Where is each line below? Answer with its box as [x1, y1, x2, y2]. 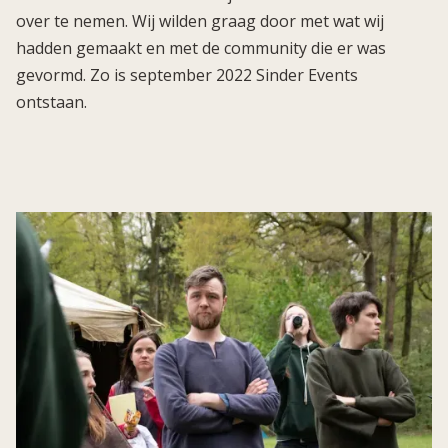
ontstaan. [16, 91, 87, 114]
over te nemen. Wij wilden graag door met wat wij [16, 10, 384, 33]
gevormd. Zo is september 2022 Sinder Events [16, 64, 358, 87]
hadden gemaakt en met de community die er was [16, 37, 386, 60]
